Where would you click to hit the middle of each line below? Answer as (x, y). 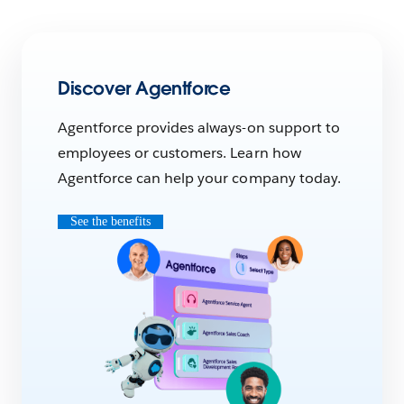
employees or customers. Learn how (179, 152)
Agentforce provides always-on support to (199, 127)
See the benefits (110, 221)
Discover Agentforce (144, 88)
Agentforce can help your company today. (199, 178)
